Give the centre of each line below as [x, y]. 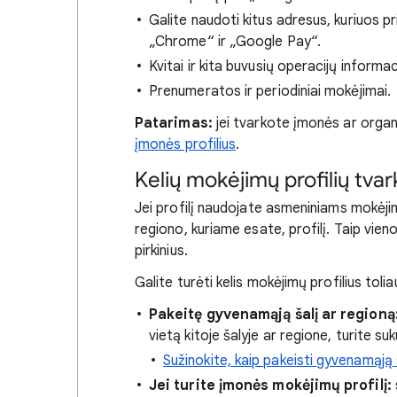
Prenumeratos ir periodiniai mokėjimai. [270, 91]
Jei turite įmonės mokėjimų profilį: [270, 385]
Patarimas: [174, 123]
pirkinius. [161, 251]
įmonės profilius [186, 144]
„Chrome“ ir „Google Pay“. [235, 42]
